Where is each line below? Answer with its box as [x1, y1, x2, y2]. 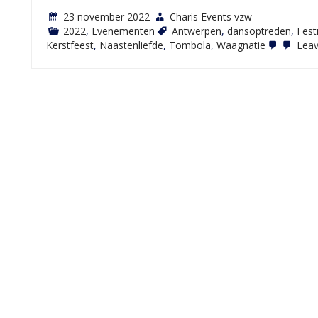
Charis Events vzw [170, 9, 252, 23]
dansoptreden [227, 23, 291, 38]
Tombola [169, 38, 211, 52]
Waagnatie [216, 38, 265, 52]
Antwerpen [172, 23, 221, 38]
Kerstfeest [46, 38, 94, 52]
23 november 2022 [63, 9, 150, 23]
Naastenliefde [99, 38, 163, 52]
